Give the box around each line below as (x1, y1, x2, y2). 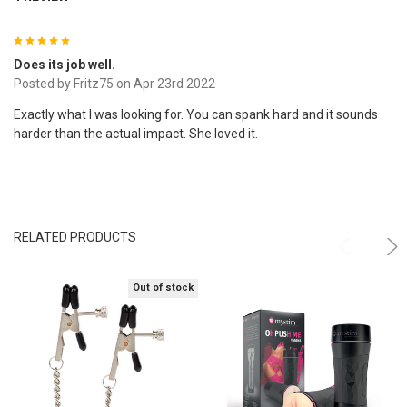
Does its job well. (13, 56, 115, 72)
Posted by (13, 75, 74, 91)
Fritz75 (73, 75, 114, 91)
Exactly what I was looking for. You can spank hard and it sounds (13, 106, 378, 122)
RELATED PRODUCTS (13, 229, 136, 244)
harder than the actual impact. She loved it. (13, 125, 258, 141)
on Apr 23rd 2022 (113, 75, 215, 91)
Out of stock (133, 282, 194, 294)
